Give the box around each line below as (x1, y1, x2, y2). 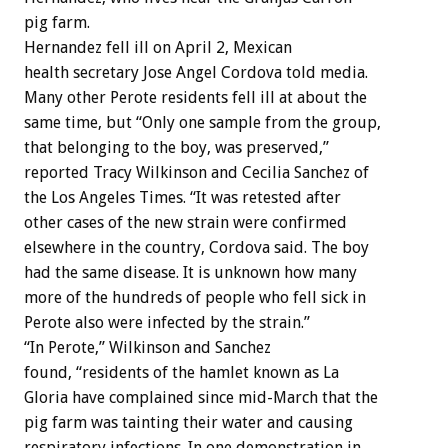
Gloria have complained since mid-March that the (24, 387, 378, 407)
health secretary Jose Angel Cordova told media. (24, 62, 368, 82)
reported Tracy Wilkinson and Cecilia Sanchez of (24, 162, 369, 182)
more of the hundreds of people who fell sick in (24, 287, 366, 307)
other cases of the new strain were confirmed (24, 212, 347, 232)
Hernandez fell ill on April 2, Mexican (24, 37, 292, 57)
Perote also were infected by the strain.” (24, 312, 310, 332)
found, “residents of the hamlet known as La (24, 362, 339, 382)
